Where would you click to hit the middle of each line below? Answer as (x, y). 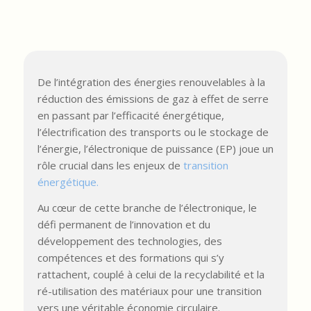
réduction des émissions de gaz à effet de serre (153, 98)
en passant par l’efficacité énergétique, (131, 115)
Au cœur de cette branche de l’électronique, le (147, 207)
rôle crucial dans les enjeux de (110, 165)
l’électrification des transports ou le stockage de (153, 132)
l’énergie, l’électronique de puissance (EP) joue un (155, 148)
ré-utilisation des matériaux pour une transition (149, 291)
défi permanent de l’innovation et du (124, 224)
